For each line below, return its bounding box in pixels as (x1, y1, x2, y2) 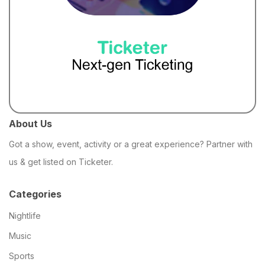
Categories (9, 188, 62, 200)
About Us (9, 117, 52, 130)
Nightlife (9, 210, 41, 221)
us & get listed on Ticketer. (9, 156, 113, 167)
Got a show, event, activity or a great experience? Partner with (9, 138, 253, 149)
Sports (9, 250, 34, 261)
